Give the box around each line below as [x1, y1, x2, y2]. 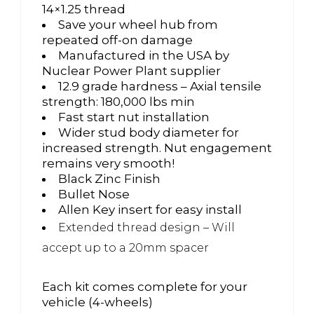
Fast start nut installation [58, 109, 210, 124]
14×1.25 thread [42, 1, 125, 16]
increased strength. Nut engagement [42, 140, 272, 155]
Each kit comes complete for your [42, 279, 247, 294]
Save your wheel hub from [58, 17, 218, 32]
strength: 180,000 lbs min [42, 94, 195, 109]
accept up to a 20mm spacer [42, 240, 209, 254]
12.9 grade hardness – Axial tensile [58, 78, 261, 93]
